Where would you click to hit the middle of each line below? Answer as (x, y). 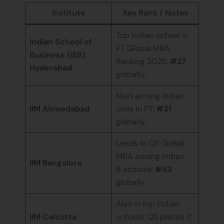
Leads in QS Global (150, 143)
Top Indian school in (152, 35)
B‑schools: (135, 169)
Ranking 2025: (143, 61)
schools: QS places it (154, 216)
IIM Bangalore (56, 162)
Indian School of (61, 41)
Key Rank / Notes (155, 12)
